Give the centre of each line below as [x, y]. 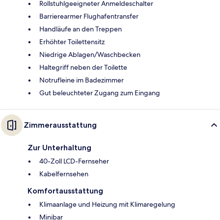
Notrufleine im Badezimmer [82, 80]
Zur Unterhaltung [59, 147]
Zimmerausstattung [60, 125]
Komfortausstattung [65, 191]
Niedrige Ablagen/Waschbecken [90, 54]
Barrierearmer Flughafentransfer [89, 16]
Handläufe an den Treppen [81, 29]
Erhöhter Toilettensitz [72, 41]
